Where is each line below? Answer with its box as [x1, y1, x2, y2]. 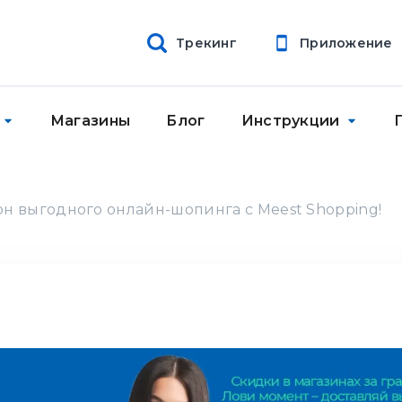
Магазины [49, 112, 131, 129]
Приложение [299, 34, 393, 51]
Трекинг [176, 34, 237, 51]
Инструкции [240, 112, 340, 129]
